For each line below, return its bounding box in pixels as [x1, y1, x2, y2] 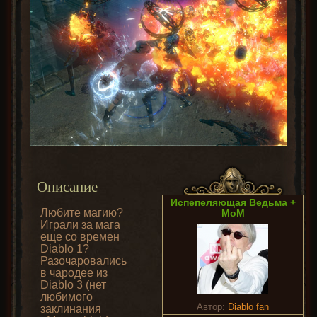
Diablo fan [228, 301, 269, 313]
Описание [37, 178, 98, 196]
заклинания [40, 303, 101, 316]
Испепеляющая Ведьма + [170, 197, 296, 209]
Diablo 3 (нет [40, 279, 106, 292]
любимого [40, 291, 93, 304]
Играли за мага [40, 219, 120, 231]
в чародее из [40, 267, 108, 279]
